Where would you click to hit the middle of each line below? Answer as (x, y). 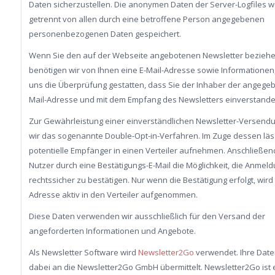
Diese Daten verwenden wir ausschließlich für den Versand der (147, 216)
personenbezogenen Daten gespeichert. (105, 34)
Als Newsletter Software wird (83, 253)
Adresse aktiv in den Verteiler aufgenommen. (113, 195)
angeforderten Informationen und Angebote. (112, 231)
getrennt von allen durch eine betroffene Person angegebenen (146, 19)
